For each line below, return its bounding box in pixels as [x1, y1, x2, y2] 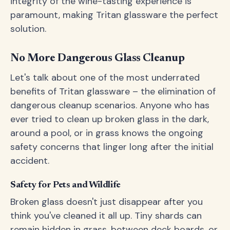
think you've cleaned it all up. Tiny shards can [10, 209, 202, 222]
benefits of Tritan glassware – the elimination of [10, 85, 216, 98]
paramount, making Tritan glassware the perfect [10, 9, 218, 21]
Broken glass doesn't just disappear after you [10, 196, 203, 208]
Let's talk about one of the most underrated [10, 71, 200, 84]
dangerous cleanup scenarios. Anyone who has [10, 99, 209, 111]
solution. [10, 23, 46, 35]
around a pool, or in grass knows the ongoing [10, 127, 203, 139]
